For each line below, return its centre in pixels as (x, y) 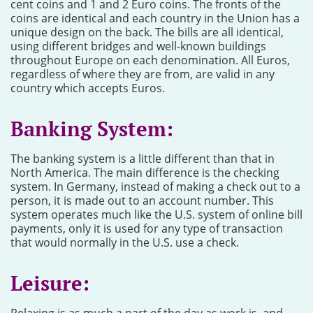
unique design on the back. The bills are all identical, (147, 32)
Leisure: (50, 283)
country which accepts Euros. (88, 88)
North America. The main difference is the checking (145, 173)
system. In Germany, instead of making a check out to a (155, 187)
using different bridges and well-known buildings (138, 46)
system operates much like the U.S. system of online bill (156, 214)
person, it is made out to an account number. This (142, 201)
